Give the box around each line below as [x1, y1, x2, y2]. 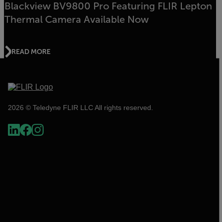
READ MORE [11, 47, 51, 55]
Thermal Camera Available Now [4, 14, 149, 25]
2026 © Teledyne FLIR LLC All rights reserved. [8, 103, 153, 111]
